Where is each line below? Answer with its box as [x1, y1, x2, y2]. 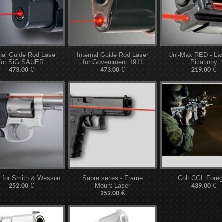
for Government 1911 [82, 58, 143, 66]
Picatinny [190, 58, 217, 66]
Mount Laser [95, 182, 130, 189]
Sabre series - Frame [82, 174, 143, 182]
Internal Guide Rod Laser [77, 51, 148, 58]
